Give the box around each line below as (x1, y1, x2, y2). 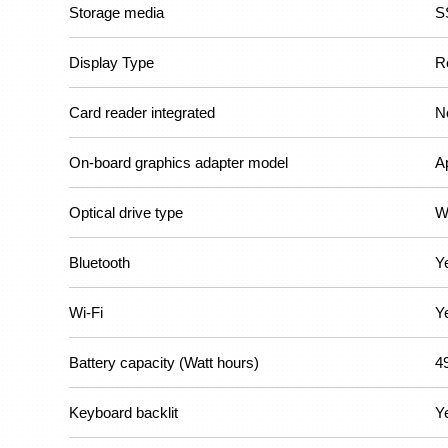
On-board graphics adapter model (69, 154, 288, 171)
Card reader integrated (69, 104, 215, 121)
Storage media (69, 4, 164, 21)
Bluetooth (69, 254, 130, 271)
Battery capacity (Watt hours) (69, 354, 259, 371)
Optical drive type (69, 204, 183, 221)
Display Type (69, 54, 154, 71)
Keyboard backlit (69, 404, 178, 421)
